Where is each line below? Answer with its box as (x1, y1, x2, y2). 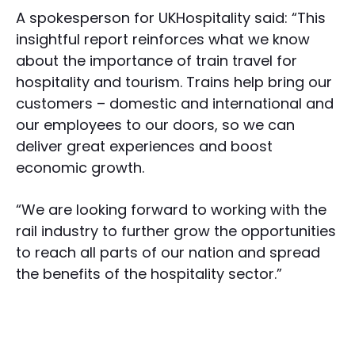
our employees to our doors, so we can (16, 115, 295, 136)
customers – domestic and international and (16, 94, 334, 114)
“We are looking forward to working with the (16, 200, 326, 220)
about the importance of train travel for (16, 51, 297, 71)
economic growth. (16, 158, 148, 178)
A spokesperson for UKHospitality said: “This (16, 8, 326, 29)
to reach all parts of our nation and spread (16, 242, 320, 263)
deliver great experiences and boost (16, 136, 273, 157)
